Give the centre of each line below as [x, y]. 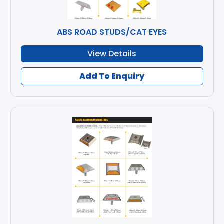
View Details [112, 54]
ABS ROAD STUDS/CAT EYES [112, 32]
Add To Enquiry [112, 76]
